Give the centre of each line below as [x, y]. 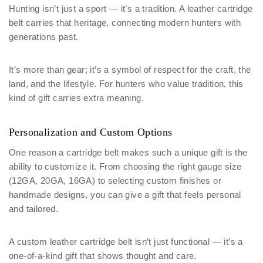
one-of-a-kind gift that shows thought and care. [103, 256]
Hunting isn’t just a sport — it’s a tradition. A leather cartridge [131, 9]
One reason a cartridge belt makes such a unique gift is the [128, 152]
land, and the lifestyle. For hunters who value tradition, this [126, 84]
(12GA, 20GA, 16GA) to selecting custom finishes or [115, 181]
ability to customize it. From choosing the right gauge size [125, 166]
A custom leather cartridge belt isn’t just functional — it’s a [126, 242]
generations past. [44, 37]
